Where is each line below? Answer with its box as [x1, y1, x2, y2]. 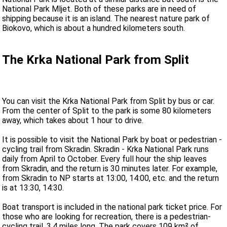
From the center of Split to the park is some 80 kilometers [2, 106, 212, 116]
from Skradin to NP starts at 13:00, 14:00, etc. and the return [2, 173, 219, 183]
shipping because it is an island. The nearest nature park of [2, 14, 210, 24]
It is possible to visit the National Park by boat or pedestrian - [2, 135, 222, 145]
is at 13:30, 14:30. [2, 183, 64, 193]
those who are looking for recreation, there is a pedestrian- [2, 212, 211, 222]
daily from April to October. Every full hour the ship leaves [2, 154, 207, 164]
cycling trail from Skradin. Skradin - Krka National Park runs [2, 144, 209, 155]
